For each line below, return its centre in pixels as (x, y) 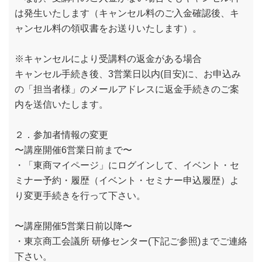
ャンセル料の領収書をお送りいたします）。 (108, 28)
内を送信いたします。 (61, 104)
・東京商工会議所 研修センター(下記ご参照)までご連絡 (131, 241)
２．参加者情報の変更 (61, 135)
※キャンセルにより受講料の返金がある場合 (108, 59)
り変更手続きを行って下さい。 (80, 196)
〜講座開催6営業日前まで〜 (73, 150)
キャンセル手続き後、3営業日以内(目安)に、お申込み (128, 74)
